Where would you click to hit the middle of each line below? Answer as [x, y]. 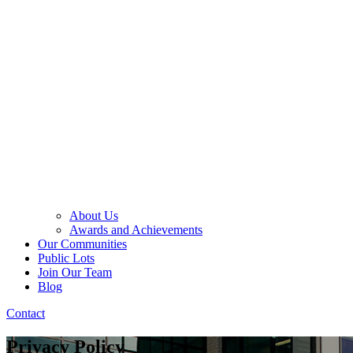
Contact [26, 314]
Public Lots [66, 258]
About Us [94, 216]
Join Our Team [75, 273]
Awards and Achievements [136, 230]
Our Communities [82, 244]
